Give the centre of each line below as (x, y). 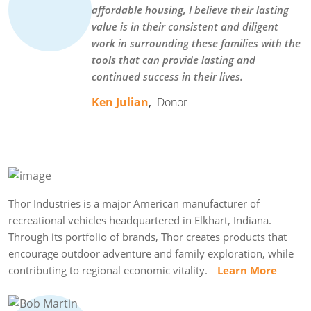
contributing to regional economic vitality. (111, 270)
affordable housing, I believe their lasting (190, 10)
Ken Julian (120, 102)
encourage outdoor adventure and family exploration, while (151, 254)
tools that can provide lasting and (174, 60)
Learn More (247, 270)
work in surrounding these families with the (196, 43)
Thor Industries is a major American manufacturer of (134, 204)
